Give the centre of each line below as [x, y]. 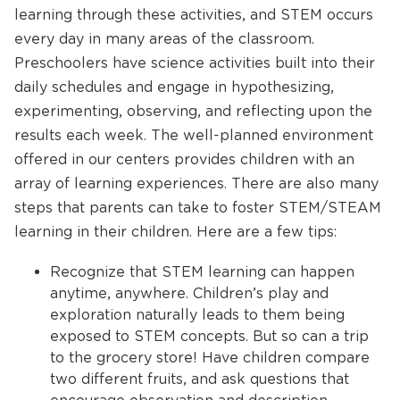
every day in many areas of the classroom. [164, 39]
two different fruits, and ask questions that [200, 379]
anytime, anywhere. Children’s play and [189, 293]
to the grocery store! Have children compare [210, 358]
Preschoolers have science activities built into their [195, 63]
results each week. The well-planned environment [194, 135]
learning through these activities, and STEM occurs [194, 15]
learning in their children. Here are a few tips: [175, 232]
